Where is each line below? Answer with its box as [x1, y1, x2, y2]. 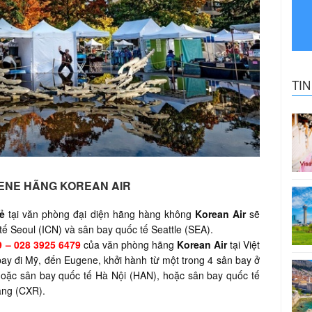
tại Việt [227, 237, 260, 251]
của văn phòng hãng [80, 237, 178, 251]
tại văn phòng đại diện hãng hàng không [4, 206, 195, 221]
